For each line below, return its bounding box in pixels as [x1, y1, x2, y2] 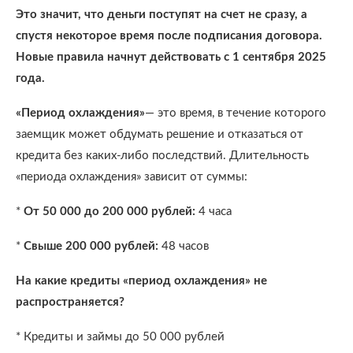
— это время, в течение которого [145, 107, 326, 119]
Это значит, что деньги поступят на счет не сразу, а [16, 9, 307, 20]
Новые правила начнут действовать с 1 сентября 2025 [16, 51, 326, 63]
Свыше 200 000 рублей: [24, 240, 158, 252]
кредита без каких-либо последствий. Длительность [16, 150, 309, 162]
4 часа [195, 206, 232, 217]
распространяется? [16, 296, 124, 308]
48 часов [158, 240, 209, 252]
